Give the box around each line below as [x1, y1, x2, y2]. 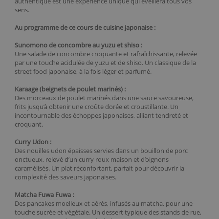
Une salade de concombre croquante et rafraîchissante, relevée [15, 49, 197, 58]
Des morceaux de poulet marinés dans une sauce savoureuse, [15, 93, 194, 102]
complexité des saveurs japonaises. [15, 173, 116, 181]
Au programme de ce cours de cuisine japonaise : [15, 23, 155, 32]
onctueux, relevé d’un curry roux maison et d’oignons [15, 155, 169, 164]
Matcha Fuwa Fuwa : [15, 190, 74, 199]
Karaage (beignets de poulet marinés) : [15, 85, 126, 93]
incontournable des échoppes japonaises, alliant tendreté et [15, 111, 188, 120]
